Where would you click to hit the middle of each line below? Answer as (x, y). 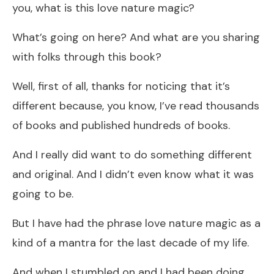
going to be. (43, 194)
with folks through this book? (87, 57)
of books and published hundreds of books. (121, 125)
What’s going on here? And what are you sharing (136, 37)
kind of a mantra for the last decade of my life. (131, 243)
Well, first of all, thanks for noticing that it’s (121, 86)
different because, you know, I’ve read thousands (136, 106)
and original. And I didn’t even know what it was (133, 174)
